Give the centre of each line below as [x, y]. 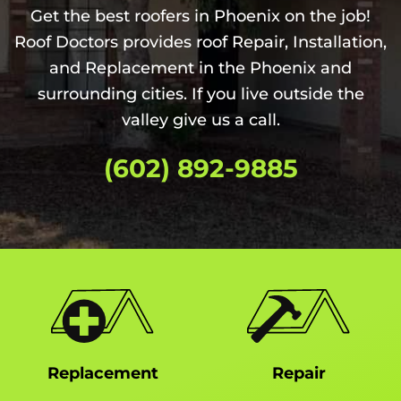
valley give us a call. [200, 120]
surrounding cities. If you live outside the [200, 94]
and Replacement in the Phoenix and [200, 68]
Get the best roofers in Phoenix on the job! [200, 16]
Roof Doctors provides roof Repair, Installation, [200, 42]
